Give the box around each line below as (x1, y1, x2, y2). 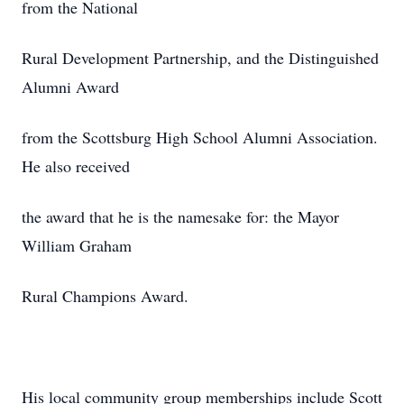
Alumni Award (22, 76, 119, 97)
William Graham (22, 234, 132, 256)
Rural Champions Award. (22, 285, 188, 307)
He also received (22, 155, 130, 177)
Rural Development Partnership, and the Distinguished (22, 47, 379, 69)
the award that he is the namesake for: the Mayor (22, 206, 339, 227)
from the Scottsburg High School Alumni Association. (22, 126, 378, 148)
